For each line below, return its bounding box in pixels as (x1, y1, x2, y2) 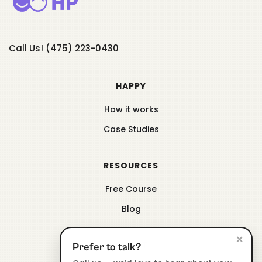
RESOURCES (104, 159, 158, 171)
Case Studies (103, 123, 159, 135)
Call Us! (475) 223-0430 (9, 42, 119, 54)
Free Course (105, 182, 157, 195)
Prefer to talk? (73, 241, 141, 253)
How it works (104, 103, 158, 115)
